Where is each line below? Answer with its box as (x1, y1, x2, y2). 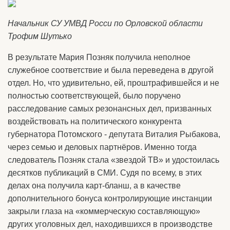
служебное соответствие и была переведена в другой (8, 66, 214, 75)
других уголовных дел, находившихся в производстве (8, 220, 213, 229)
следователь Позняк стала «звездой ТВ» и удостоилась (8, 156, 219, 165)
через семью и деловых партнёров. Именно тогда (8, 143, 197, 152)
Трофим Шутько (8, 32, 72, 41)
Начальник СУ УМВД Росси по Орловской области (8, 19, 203, 28)
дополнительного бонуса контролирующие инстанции (8, 194, 212, 203)
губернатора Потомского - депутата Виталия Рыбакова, (8, 130, 220, 139)
